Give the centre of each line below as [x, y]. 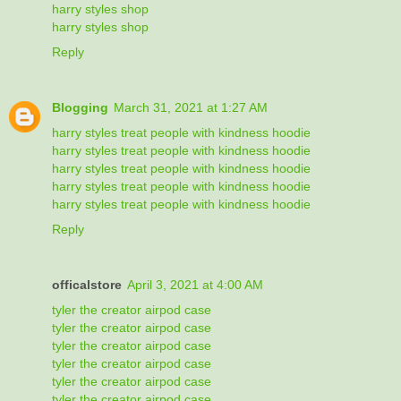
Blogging [80, 107]
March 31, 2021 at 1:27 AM [191, 107]
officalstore [87, 284]
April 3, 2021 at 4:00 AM [195, 284]
